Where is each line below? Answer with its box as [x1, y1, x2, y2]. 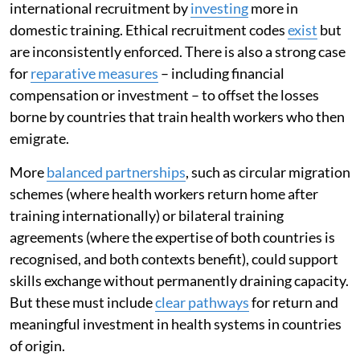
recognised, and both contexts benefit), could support [10, 249, 338, 268]
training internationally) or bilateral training [10, 206, 284, 224]
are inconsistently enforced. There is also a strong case [10, 42, 346, 60]
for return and [249, 292, 338, 311]
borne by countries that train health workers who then [10, 107, 345, 125]
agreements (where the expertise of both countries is [10, 227, 335, 246]
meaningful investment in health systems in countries [10, 314, 342, 333]
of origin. [10, 336, 65, 354]
